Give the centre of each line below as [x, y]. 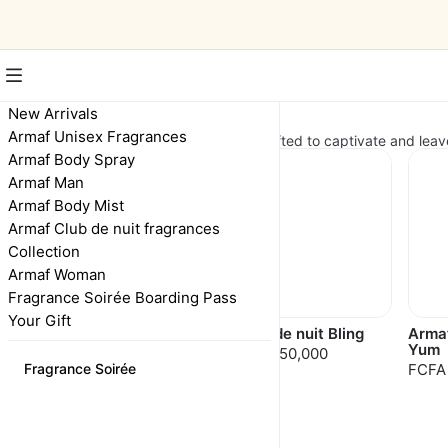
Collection [44, 251]
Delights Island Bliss [138, 333]
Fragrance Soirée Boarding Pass [122, 297]
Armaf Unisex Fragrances [97, 136]
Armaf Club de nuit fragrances [114, 228]
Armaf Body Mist [66, 205]
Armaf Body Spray [71, 159]
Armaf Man [46, 182]
